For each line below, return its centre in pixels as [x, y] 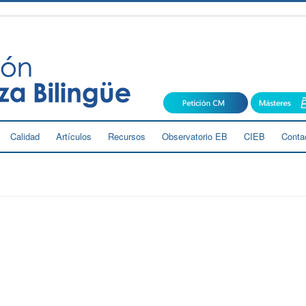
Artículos [74, 136]
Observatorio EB [195, 136]
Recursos [127, 136]
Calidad [25, 136]
